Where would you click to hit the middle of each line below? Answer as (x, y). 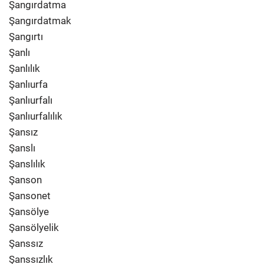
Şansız (23, 132)
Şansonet (30, 196)
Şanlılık (24, 68)
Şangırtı (26, 37)
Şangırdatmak (40, 21)
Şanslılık (27, 164)
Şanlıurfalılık (36, 116)
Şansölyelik (34, 227)
